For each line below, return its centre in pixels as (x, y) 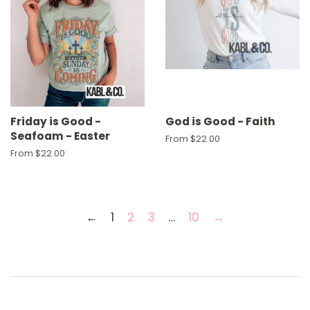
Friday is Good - (56, 121)
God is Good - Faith (220, 121)
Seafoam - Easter (60, 136)
